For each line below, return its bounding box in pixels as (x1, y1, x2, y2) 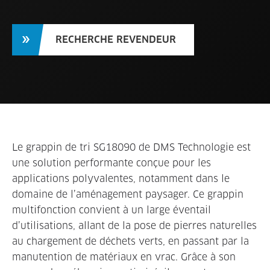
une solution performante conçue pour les (12, 156, 211, 169)
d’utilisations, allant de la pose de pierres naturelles (12, 219, 257, 232)
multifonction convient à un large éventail (12, 203, 211, 216)
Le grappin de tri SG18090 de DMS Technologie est (12, 140, 251, 154)
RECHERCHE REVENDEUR (55, 33, 176, 46)
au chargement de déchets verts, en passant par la (12, 234, 249, 248)
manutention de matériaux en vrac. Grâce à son (12, 250, 236, 263)
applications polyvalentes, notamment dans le (12, 172, 230, 185)
